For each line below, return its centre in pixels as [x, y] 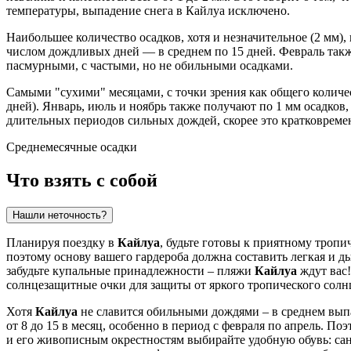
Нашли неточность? [60, 215]
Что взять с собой [82, 181]
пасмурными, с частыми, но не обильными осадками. [150, 66]
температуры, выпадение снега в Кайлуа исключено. [148, 11]
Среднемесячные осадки [72, 147]
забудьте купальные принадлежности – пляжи [130, 271]
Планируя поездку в [62, 243]
